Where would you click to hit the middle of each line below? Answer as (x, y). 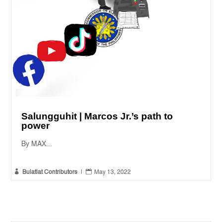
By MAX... (37, 144)
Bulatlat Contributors (50, 173)
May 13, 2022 (113, 173)
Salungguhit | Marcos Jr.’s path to (97, 116)
